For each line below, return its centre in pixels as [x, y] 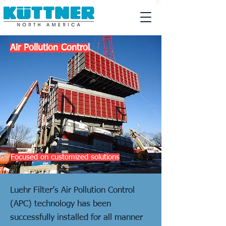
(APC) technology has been [61, 204]
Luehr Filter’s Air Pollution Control [72, 190]
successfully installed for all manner [76, 218]
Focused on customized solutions [65, 157]
